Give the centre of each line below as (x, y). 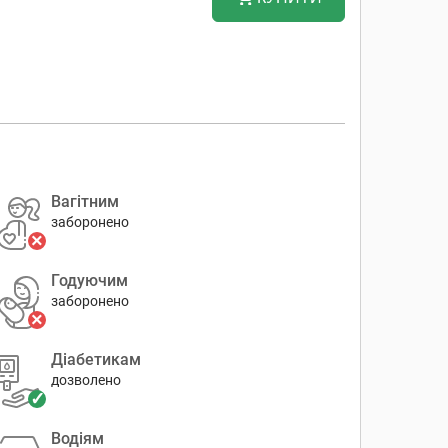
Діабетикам (95, 359)
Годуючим (89, 280)
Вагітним (84, 201)
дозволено (85, 380)
